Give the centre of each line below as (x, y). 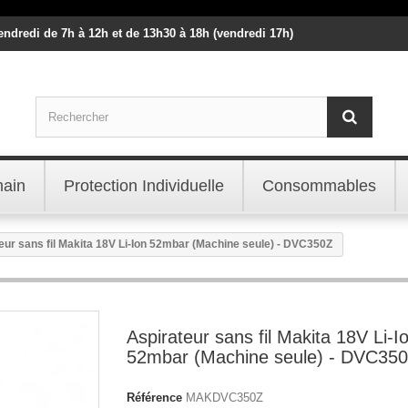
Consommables (319, 185)
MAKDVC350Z (224, 397)
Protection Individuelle (144, 185)
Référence (154, 397)
